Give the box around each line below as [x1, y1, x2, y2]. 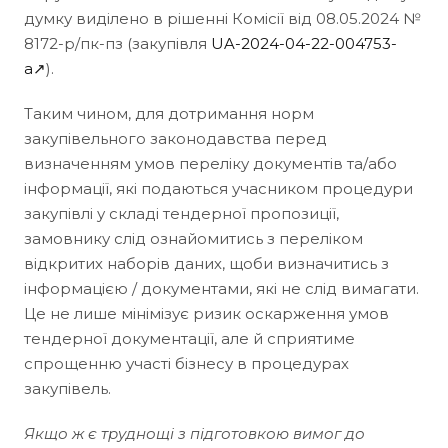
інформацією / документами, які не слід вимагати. [24, 278, 419, 298]
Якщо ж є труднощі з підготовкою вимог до [24, 423, 365, 443]
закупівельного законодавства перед [24, 128, 327, 148]
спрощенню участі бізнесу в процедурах [24, 353, 349, 373]
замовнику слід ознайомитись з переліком [24, 228, 363, 248]
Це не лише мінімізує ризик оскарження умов [24, 303, 389, 323]
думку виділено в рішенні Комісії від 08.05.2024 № [24, 8, 421, 28]
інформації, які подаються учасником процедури [24, 178, 413, 198]
